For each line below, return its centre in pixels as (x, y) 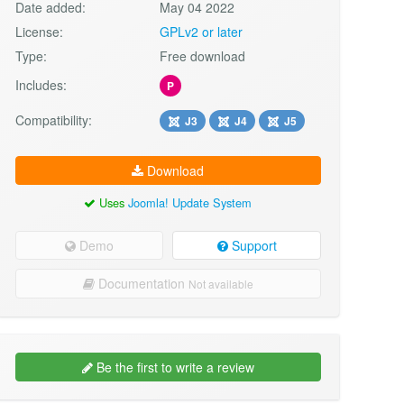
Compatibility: (53, 119)
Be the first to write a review (173, 367)
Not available (220, 284)
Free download (203, 55)
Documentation (141, 284)
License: (39, 31)
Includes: (41, 84)
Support (252, 246)
